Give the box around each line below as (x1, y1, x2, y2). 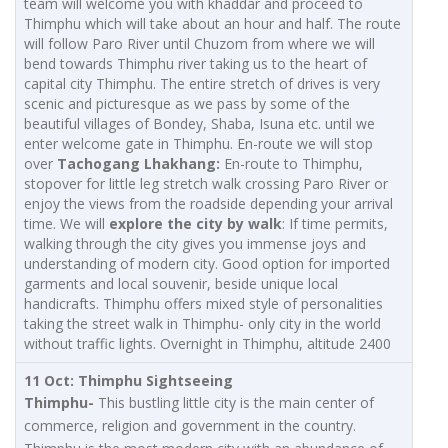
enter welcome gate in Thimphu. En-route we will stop (24, 134, 373, 154)
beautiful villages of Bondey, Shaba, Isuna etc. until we (24, 114, 375, 134)
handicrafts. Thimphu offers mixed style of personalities (24, 294, 383, 314)
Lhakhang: (140, 154, 220, 174)
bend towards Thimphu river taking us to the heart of (24, 54, 367, 74)
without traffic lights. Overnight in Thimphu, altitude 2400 (24, 334, 391, 354)
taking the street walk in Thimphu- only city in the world (24, 314, 381, 334)
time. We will (24, 214, 109, 234)
